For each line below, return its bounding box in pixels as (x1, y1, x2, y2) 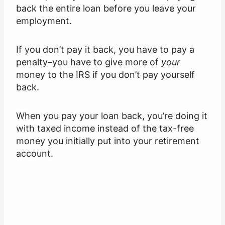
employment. (16, 16, 72, 27)
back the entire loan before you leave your (16, 3, 196, 14)
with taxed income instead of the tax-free (16, 123, 194, 134)
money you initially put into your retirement (16, 136, 199, 147)
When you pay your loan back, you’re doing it (16, 110, 207, 122)
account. (16, 148, 53, 159)
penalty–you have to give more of (16, 57, 161, 68)
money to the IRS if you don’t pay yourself (16, 69, 195, 80)
